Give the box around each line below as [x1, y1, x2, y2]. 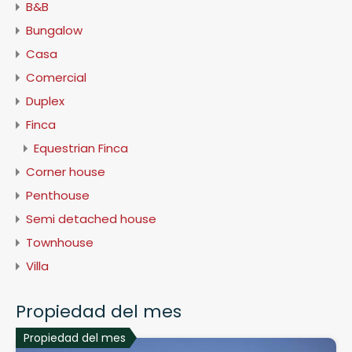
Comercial [26, 68, 86, 86]
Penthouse [26, 186, 90, 203]
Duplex [26, 92, 64, 109]
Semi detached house [26, 210, 156, 227]
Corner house [26, 163, 105, 180]
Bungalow [26, 21, 82, 38]
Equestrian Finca [34, 139, 128, 156]
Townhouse [26, 233, 93, 251]
